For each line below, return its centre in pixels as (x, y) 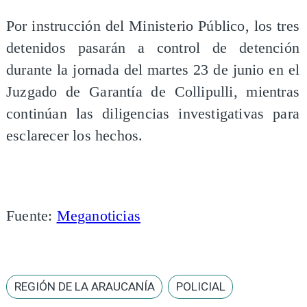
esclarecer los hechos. (74, 135)
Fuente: (31, 216)
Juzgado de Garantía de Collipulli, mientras (153, 91)
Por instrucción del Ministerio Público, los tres (153, 26)
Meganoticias (98, 216)
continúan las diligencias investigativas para (153, 113)
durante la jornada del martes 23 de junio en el (153, 70)
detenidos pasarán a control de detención (153, 48)
